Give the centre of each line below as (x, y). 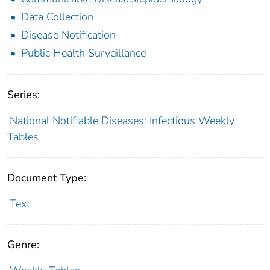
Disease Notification (68, 35)
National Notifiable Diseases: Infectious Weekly (122, 120)
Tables (23, 137)
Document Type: (47, 177)
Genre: (23, 244)
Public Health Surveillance (83, 53)
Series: (24, 94)
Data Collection (57, 17)
